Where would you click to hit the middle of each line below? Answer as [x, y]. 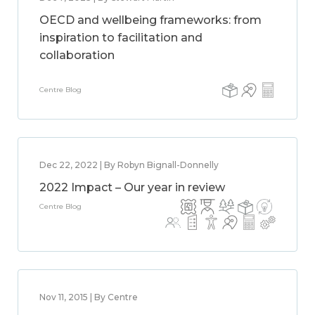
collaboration [77, 55]
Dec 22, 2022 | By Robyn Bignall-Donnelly [129, 165]
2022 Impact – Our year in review [132, 187]
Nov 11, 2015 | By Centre [89, 297]
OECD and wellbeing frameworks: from [150, 20]
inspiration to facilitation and [121, 38]
